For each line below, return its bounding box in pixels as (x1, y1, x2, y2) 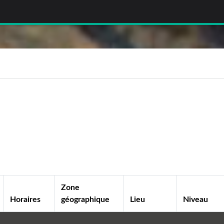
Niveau (183, 195, 208, 203)
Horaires (10, 195, 41, 203)
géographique (61, 195, 110, 203)
